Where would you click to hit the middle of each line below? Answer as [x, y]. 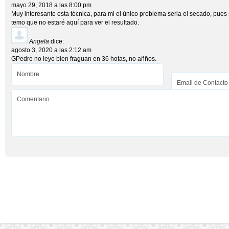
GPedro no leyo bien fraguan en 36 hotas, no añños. [84, 59]
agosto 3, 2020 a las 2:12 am [51, 50]
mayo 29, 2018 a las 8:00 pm [51, 5]
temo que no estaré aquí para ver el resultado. [75, 22]
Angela [39, 41]
